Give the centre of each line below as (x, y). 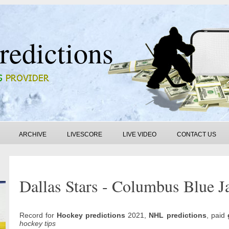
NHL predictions (178, 215)
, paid (217, 215)
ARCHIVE (33, 134)
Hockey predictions (91, 215)
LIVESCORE (85, 134)
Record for (38, 215)
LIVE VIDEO (140, 134)
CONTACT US (197, 134)
